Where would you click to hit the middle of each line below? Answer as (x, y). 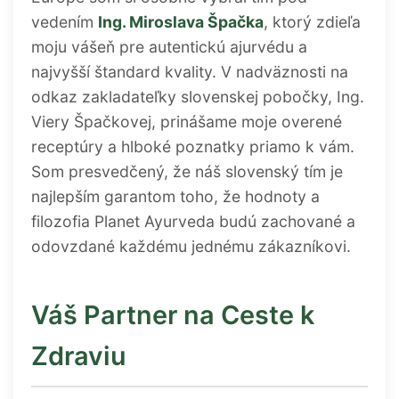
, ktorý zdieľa (312, 22)
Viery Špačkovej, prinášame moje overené (187, 122)
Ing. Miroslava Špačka (181, 22)
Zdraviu (79, 356)
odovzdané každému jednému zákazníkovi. (191, 247)
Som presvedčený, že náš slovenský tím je (187, 172)
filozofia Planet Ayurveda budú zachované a (193, 222)
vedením (65, 22)
